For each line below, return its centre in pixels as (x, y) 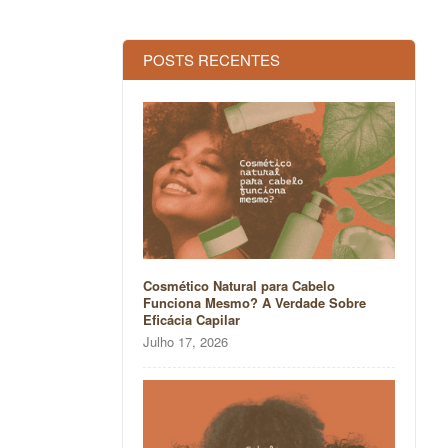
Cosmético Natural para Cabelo (238, 286)
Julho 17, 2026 (185, 342)
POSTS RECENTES (211, 59)
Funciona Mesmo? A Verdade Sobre (254, 303)
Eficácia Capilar (191, 320)
